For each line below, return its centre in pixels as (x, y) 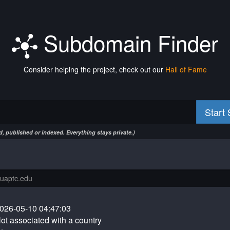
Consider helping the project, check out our (94, 69)
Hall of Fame (186, 69)
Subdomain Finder (128, 43)
